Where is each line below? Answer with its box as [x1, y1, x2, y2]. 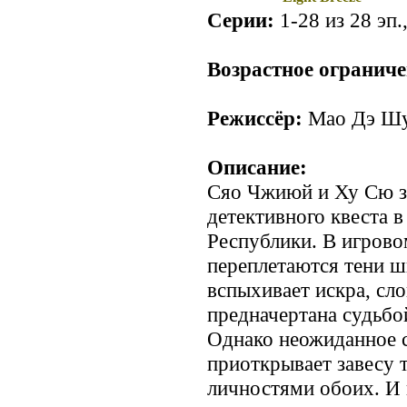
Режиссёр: [207, 106, 303, 131]
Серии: [207, 8, 274, 33]
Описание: [207, 155, 307, 180]
